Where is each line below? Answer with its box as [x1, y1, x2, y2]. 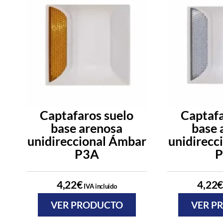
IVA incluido [82, 182, 117, 191]
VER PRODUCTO [50, 199, 123, 211]
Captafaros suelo [40, 108, 134, 123]
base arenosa [51, 120, 123, 136]
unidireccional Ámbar [27, 133, 146, 149]
